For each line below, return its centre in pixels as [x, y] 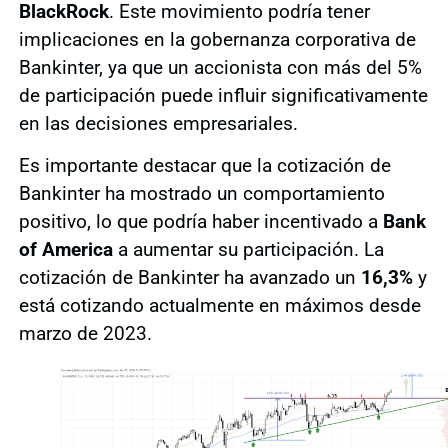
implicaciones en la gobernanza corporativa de [217, 39]
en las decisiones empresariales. [158, 123]
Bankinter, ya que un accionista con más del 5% [220, 67]
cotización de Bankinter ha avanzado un [189, 278]
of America [65, 250]
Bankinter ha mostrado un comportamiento [201, 194]
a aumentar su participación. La [248, 250]
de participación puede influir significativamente [223, 95]
